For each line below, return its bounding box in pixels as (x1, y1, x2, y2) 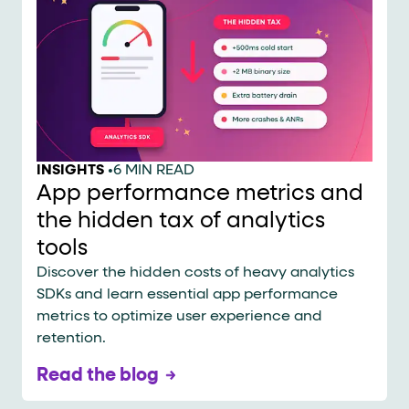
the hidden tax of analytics (37, 209, 325, 232)
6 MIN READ (113, 163, 194, 178)
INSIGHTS (37, 163, 104, 178)
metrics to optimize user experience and (37, 309, 322, 324)
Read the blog (37, 365, 159, 384)
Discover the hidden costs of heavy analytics (37, 265, 354, 280)
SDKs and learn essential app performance (37, 287, 338, 302)
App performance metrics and (37, 182, 363, 204)
